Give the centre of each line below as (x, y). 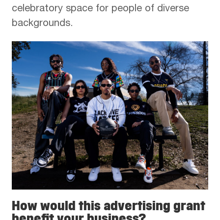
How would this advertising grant (109, 206)
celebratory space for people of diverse (100, 10)
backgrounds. (42, 24)
